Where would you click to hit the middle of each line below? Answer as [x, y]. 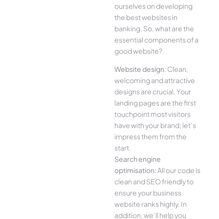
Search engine [138, 159]
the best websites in [146, 17]
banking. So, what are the [154, 28]
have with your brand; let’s [155, 125]
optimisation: [135, 170]
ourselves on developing [153, 6]
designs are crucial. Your [153, 92]
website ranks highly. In [151, 204]
